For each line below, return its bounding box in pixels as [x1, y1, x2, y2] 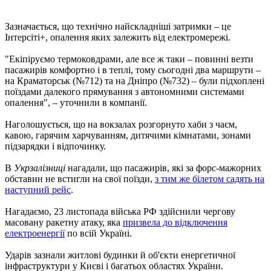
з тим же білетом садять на [155, 173, 264, 184]
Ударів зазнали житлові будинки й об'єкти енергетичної [5, 249, 235, 260]
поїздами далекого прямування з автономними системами [5, 86, 244, 97]
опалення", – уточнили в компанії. [5, 97, 147, 108]
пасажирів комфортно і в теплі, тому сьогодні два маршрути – [5, 64, 261, 75]
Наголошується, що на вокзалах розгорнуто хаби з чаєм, [5, 119, 237, 129]
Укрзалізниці [14, 162, 65, 173]
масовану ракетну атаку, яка [5, 217, 123, 227]
